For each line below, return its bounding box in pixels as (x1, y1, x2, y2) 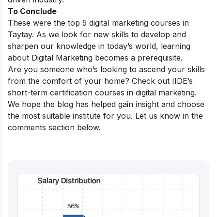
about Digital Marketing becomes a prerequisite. (8, 53, 185, 63)
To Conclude (8, 6, 57, 16)
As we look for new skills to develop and (36, 30, 186, 40)
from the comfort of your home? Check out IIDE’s (8, 76, 193, 86)
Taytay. (8, 30, 36, 40)
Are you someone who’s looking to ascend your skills (8, 64, 205, 75)
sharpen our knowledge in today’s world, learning (8, 41, 190, 51)
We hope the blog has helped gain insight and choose (8, 99, 204, 109)
